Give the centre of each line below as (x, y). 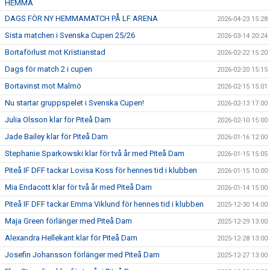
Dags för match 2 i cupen (49, 69)
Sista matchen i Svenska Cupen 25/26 (70, 35)
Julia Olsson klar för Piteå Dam (58, 119)
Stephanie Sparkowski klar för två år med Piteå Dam (95, 153)
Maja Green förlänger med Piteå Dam (68, 221)
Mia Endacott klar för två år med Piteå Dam (78, 187)
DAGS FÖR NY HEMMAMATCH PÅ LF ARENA (81, 18)
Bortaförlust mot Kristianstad (55, 52)
